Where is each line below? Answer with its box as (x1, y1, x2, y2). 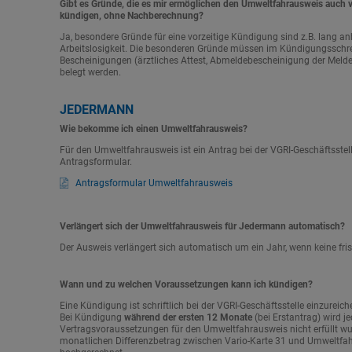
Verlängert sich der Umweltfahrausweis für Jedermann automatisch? (59, 221, 345, 232)
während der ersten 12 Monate (121, 312, 252, 323)
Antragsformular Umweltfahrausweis (75, 178, 233, 189)
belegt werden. (59, 67, 121, 78)
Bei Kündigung (59, 312, 122, 323)
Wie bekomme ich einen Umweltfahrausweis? (59, 123, 247, 134)
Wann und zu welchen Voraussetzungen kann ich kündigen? (59, 279, 313, 290)
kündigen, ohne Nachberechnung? (59, 10, 203, 21)
